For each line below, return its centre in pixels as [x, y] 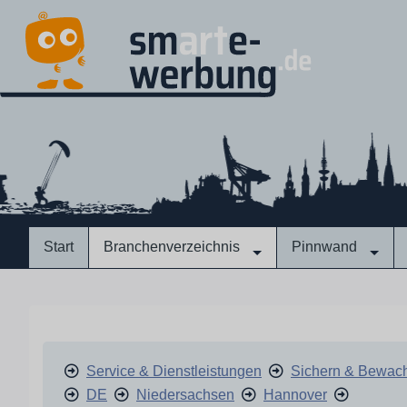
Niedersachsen [185, 395]
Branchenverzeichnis [172, 247]
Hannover [295, 395]
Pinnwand [324, 247]
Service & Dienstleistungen [174, 371]
